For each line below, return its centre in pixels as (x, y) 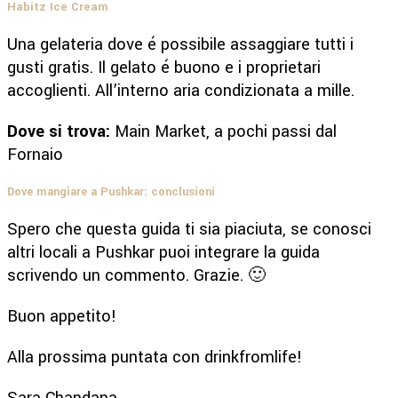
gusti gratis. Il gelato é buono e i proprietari (164, 67)
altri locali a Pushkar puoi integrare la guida (163, 252)
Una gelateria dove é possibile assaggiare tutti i (180, 44)
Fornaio (35, 154)
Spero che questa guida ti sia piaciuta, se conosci (189, 229)
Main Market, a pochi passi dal (226, 131)
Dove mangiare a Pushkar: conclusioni (111, 191)
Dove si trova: (61, 131)
